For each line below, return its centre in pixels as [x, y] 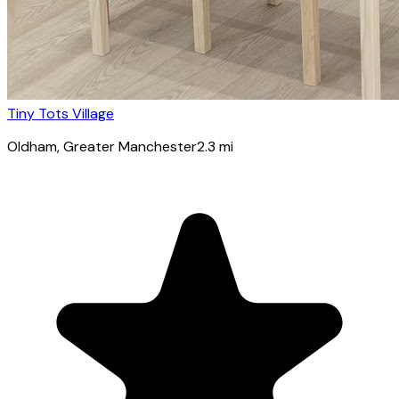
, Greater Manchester [127, 146]
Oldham [32, 146]
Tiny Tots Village [61, 113]
